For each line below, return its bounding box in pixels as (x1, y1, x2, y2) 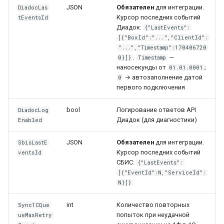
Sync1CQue (18, 201, 50, 208)
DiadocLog (18, 106, 49, 113)
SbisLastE (18, 139, 48, 146)
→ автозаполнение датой (123, 73, 203, 81)
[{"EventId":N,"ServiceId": (118, 169, 206, 176)
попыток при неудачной (116, 211, 189, 218)
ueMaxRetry (18, 211, 52, 218)
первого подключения (116, 83, 185, 91)
